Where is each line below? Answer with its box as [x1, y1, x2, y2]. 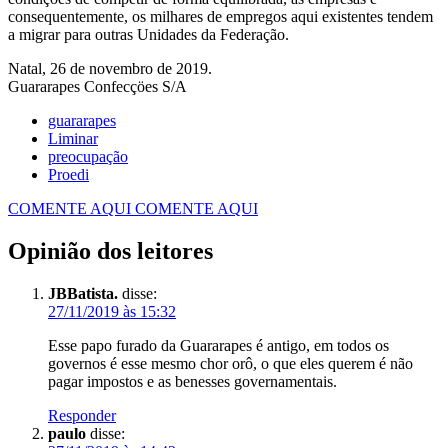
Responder [48, 406, 116, 424]
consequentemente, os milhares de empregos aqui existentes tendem [8, 7, 433, 25]
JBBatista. [48, 284, 118, 302]
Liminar [48, 129, 98, 147]
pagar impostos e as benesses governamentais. [48, 372, 337, 390]
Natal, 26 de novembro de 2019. [8, 59, 212, 77]
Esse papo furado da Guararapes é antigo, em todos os [48, 336, 389, 354]
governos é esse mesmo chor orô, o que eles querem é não [48, 354, 413, 372]
